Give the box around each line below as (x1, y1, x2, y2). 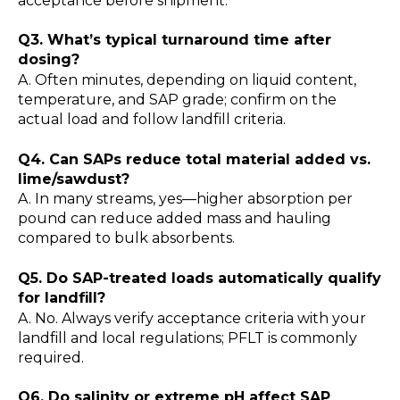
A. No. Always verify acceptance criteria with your (18, 309, 366, 327)
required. (18, 348, 84, 366)
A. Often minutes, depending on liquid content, (18, 71, 356, 89)
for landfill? (18, 288, 105, 306)
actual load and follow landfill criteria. (18, 111, 286, 129)
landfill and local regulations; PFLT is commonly (18, 329, 357, 346)
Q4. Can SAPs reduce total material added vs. (18, 150, 371, 168)
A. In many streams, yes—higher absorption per (18, 190, 353, 208)
